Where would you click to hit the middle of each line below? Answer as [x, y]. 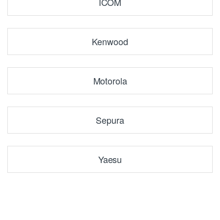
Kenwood [110, 41]
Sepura [110, 120]
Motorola [110, 80]
